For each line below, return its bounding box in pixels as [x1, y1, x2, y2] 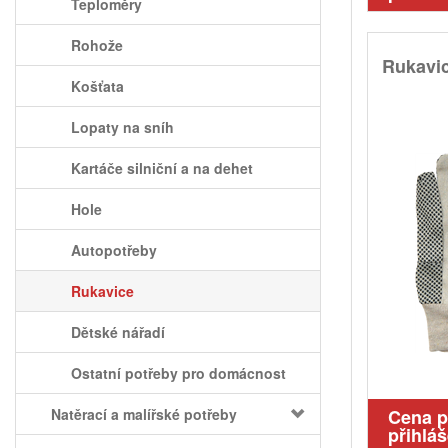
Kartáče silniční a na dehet [71, 158, 253, 178]
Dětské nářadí [71, 322, 165, 342]
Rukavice [71, 281, 134, 301]
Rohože [71, 35, 123, 55]
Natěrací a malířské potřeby [51, 404, 237, 424]
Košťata [71, 76, 124, 96]
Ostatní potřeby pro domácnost [71, 363, 286, 383]
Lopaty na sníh [71, 117, 174, 137]
